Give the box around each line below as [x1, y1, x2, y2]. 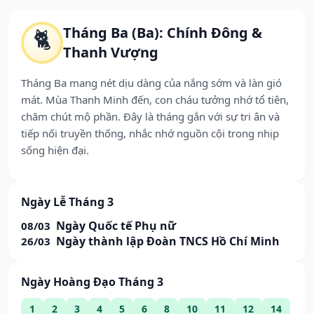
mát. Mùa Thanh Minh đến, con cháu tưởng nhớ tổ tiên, [21, 93, 289, 107]
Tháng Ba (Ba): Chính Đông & [63, 23, 262, 43]
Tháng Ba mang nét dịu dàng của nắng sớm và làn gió [21, 76, 282, 90]
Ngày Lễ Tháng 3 [21, 194, 114, 210]
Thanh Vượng [63, 43, 158, 62]
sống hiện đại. [21, 143, 89, 158]
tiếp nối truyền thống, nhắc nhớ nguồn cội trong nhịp [21, 126, 279, 141]
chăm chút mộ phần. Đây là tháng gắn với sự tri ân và [21, 109, 280, 124]
